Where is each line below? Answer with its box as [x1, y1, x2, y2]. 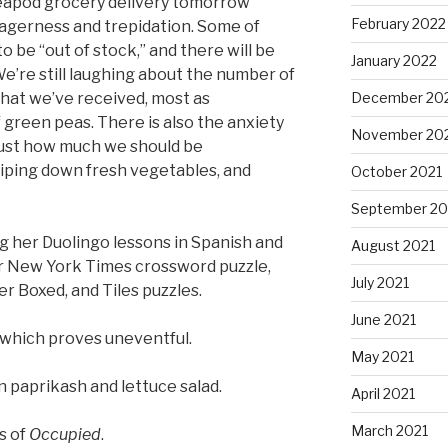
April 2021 [350, 385, 415, 403]
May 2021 [350, 348, 414, 366]
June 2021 [350, 311, 416, 329]
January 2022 [350, 52, 437, 70]
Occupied [29, 424, 101, 444]
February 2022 [350, 15, 446, 33]
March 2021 [350, 422, 428, 440]
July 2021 [350, 274, 409, 292]
